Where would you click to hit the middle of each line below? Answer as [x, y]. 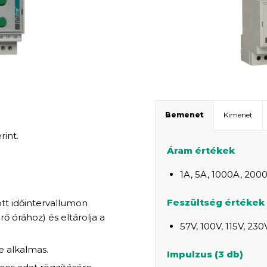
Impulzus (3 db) [205, 254]
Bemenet [185, 114]
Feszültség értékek [216, 202]
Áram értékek [201, 151]
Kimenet [238, 114]
